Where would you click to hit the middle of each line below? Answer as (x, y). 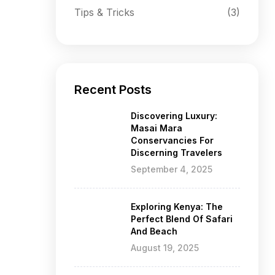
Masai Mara (157, 128)
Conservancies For (172, 140)
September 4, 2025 (172, 169)
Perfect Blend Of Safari (182, 219)
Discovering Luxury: (174, 115)
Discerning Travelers (176, 152)
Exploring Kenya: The (177, 206)
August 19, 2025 (165, 247)
